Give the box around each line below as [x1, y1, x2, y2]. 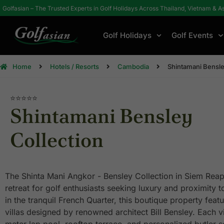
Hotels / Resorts [50, 62, 99, 70]
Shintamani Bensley [10, 103, 193, 129]
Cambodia [117, 62, 149, 70]
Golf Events [171, 30, 213, 40]
